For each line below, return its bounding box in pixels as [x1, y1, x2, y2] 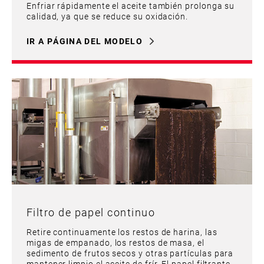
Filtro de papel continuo [27, 204, 155, 219]
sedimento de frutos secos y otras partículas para [27, 247, 234, 259]
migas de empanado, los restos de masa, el [27, 236, 204, 248]
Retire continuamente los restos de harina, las [27, 226, 217, 237]
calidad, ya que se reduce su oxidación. [27, 10, 189, 22]
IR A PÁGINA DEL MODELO [27, 35, 143, 47]
